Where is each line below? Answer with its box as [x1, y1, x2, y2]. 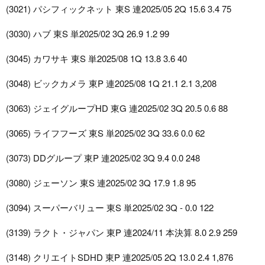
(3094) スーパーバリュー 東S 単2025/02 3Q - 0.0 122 [6, 201, 214, 214]
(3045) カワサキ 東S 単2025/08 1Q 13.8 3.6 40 [6, 52, 187, 65]
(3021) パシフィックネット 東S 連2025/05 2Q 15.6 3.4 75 [6, 2, 231, 15]
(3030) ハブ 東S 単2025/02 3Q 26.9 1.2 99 [6, 27, 169, 40]
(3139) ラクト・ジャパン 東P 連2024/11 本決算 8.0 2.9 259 [6, 226, 237, 239]
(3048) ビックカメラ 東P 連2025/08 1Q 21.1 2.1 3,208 [6, 77, 216, 90]
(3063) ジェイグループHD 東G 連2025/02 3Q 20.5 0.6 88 [6, 102, 228, 115]
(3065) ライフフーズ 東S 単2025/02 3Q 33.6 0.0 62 [6, 127, 205, 140]
